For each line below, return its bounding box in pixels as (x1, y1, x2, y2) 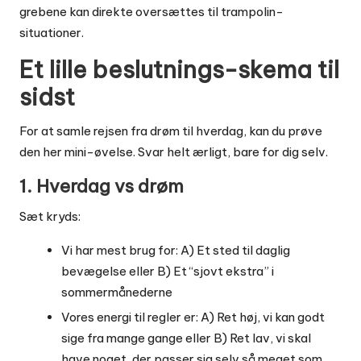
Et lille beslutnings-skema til (19, 55, 339, 85)
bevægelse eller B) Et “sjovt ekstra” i (61, 263, 274, 280)
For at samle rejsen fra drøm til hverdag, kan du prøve (19, 123, 322, 139)
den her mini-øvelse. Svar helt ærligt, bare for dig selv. (19, 144, 328, 160)
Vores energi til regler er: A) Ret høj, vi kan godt (61, 309, 325, 326)
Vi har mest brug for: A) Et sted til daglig (61, 243, 290, 259)
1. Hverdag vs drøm (19, 175, 184, 198)
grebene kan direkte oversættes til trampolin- (19, 4, 284, 20)
